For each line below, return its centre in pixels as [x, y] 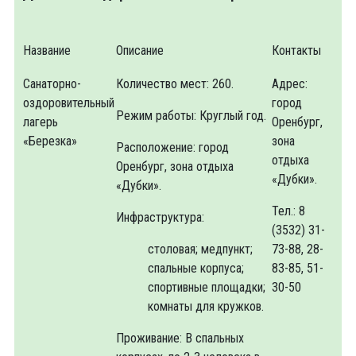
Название [47, 50]
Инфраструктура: [160, 217]
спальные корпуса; [196, 268]
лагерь [41, 122]
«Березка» [50, 141]
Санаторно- [52, 84]
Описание [140, 50]
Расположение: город [172, 147]
